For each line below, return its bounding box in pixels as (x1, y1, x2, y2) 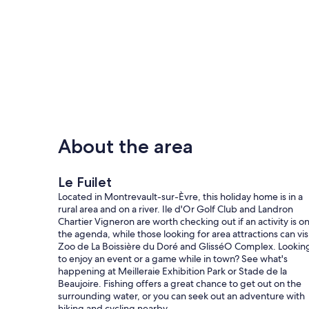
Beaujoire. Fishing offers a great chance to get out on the (58, 277, 301, 290)
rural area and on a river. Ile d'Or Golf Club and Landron (58, 202, 293, 215)
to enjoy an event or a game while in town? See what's (58, 252, 288, 265)
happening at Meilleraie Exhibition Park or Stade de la (58, 264, 287, 277)
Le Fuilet (58, 173, 112, 190)
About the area (58, 134, 193, 158)
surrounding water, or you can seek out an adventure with (58, 289, 305, 302)
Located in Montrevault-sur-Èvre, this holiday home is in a (58, 190, 303, 203)
